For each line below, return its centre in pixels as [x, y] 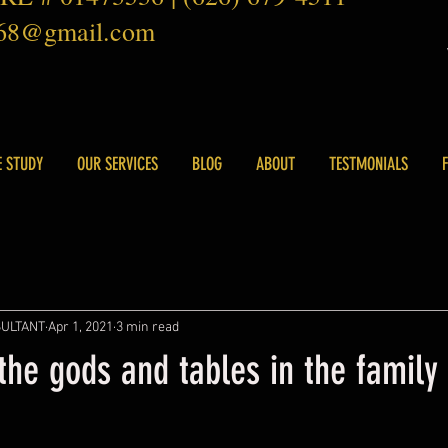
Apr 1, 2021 [80, 327]
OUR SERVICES [117, 164]
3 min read [147, 327]
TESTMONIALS [368, 164]
